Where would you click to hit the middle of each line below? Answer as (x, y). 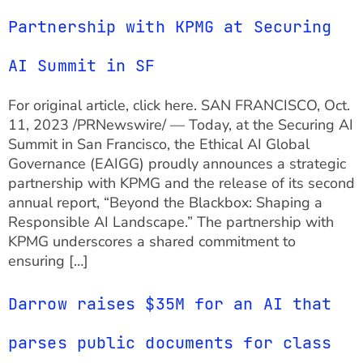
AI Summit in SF (82, 65)
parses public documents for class (170, 342)
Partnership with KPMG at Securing (170, 26)
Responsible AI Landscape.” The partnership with (171, 222)
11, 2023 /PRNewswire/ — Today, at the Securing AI (181, 124)
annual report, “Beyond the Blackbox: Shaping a (165, 202)
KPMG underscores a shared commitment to (152, 241)
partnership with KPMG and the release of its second (181, 183)
